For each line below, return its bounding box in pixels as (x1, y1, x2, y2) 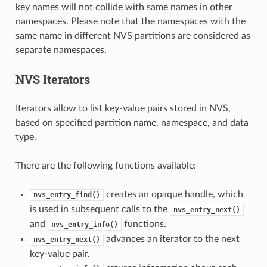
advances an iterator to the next (103, 234, 240, 244)
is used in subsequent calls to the (29, 204, 170, 214)
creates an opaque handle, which (103, 189, 243, 199)
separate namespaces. (15, 45, 107, 55)
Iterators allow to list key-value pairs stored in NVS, (15, 103, 231, 113)
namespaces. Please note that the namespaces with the (15, 16, 246, 26)
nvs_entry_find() (33, 190, 100, 199)
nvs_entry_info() (51, 220, 118, 229)
